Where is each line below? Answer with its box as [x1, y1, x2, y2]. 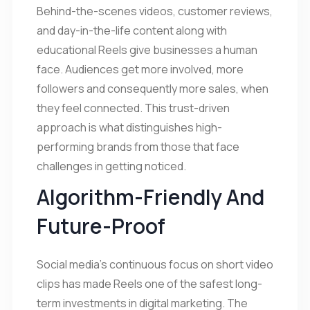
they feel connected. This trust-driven [37, 100, 230, 116]
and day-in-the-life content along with [37, 22, 227, 38]
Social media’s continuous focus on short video [37, 256, 273, 272]
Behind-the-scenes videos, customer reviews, [37, 3, 273, 19]
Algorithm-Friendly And [37, 182, 264, 211]
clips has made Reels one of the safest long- [37, 275, 262, 291]
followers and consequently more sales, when [37, 80, 268, 96]
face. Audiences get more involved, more [37, 61, 244, 77]
